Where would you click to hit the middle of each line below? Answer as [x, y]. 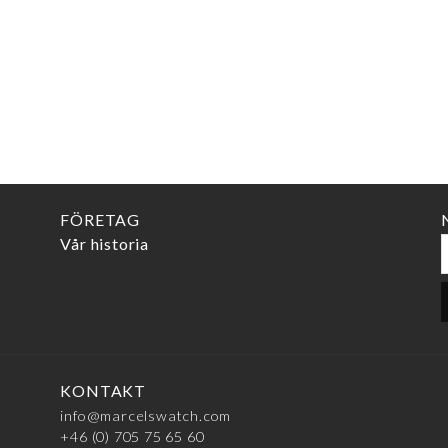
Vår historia [105, 244]
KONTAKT [103, 391]
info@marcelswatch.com [146, 416]
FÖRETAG [100, 219]
